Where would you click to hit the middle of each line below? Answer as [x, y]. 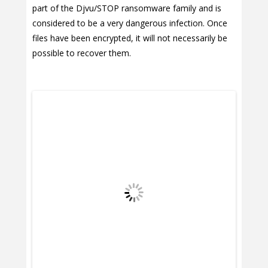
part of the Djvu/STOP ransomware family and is [127, 8]
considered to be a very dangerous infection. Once [130, 23]
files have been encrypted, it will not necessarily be [130, 38]
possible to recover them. [82, 53]
